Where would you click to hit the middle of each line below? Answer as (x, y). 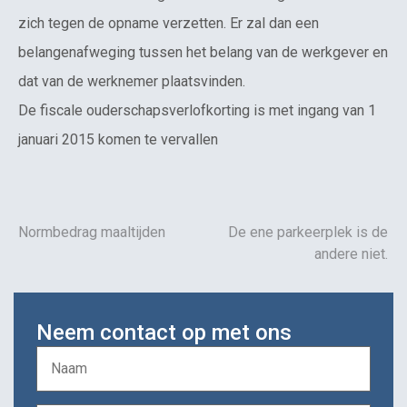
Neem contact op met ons (164, 333)
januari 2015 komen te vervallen (118, 139)
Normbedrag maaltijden (92, 232)
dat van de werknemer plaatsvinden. (132, 81)
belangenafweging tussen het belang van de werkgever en (203, 52)
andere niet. (351, 254)
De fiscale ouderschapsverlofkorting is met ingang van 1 (197, 110)
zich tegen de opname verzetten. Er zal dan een (169, 23)
